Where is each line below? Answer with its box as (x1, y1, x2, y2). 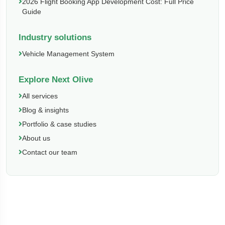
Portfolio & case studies (22, 120, 96, 128)
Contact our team (22, 148, 77, 156)
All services (22, 92, 58, 100)
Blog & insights (22, 106, 69, 114)
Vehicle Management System (22, 50, 115, 58)
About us (22, 134, 50, 142)
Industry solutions (19, 33, 91, 42)
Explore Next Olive (19, 75, 93, 84)
